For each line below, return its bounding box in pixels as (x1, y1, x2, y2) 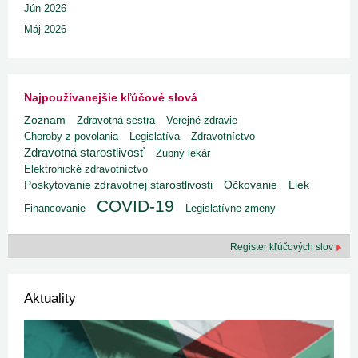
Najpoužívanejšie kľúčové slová (24, 91, 197, 104)
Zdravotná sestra (77, 114, 155, 126)
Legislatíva (129, 130, 180, 142)
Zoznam (24, 114, 66, 126)
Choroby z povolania (24, 130, 118, 142)
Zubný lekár (156, 147, 210, 159)
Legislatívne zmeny (185, 202, 276, 214)
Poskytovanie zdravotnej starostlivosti (24, 178, 213, 191)
